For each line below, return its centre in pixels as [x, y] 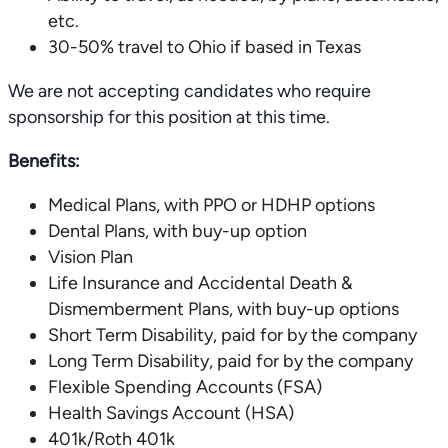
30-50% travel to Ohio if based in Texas [204, 47]
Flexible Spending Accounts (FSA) [185, 387]
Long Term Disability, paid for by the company [230, 361]
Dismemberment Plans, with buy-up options [223, 309]
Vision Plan [90, 257]
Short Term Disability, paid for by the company [232, 335]
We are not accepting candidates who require [189, 91]
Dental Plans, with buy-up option [177, 231]
